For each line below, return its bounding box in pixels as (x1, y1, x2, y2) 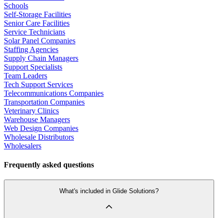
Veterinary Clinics (4, 106, 59, 115)
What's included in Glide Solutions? (59, 187, 159, 195)
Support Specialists (4, 62, 62, 71)
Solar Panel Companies (4, 36, 75, 45)
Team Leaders (4, 71, 47, 80)
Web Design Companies (4, 124, 78, 132)
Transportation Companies (4, 97, 85, 106)
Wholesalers (4, 141, 41, 150)
